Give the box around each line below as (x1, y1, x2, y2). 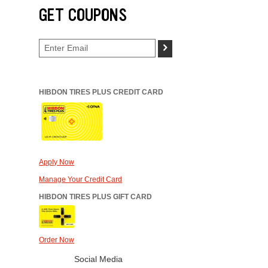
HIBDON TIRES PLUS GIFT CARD (39, 193, 153, 202)
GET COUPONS (39, 4, 127, 27)
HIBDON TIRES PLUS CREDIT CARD (39, 88, 164, 97)
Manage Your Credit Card (39, 175, 123, 184)
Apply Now (39, 158, 75, 167)
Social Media (74, 254, 123, 264)
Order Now (39, 236, 75, 245)
